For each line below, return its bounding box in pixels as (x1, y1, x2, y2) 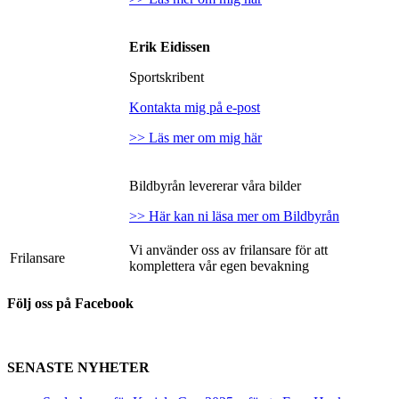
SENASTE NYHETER (7, 359, 150, 375)
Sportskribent (129, 69, 204, 85)
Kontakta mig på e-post (129, 99, 260, 115)
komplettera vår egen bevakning (129, 257, 309, 273)
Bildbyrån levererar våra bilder (129, 177, 301, 193)
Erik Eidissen (129, 38, 210, 54)
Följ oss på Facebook (7, 296, 134, 312)
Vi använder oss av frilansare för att (129, 241, 328, 257)
